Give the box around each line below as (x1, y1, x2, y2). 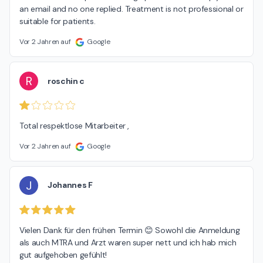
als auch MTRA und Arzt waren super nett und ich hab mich (19, 237, 237, 248)
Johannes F (48, 180, 93, 191)
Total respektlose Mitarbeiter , (19, 120, 130, 131)
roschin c (48, 75, 85, 86)
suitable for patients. (19, 16, 96, 27)
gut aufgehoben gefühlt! (19, 249, 107, 260)
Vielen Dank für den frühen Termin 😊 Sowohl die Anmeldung (19, 224, 240, 235)
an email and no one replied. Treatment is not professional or (19, 4, 244, 15)
